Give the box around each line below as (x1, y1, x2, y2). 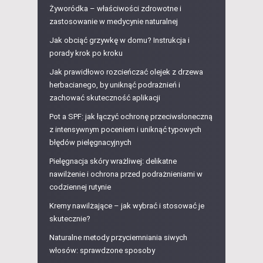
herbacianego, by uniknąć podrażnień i (49, 80, 180, 90)
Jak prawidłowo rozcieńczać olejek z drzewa (49, 68, 203, 77)
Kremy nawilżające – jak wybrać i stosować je (49, 201, 204, 211)
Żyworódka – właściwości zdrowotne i (49, 4, 181, 14)
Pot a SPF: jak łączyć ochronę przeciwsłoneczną (49, 112, 213, 122)
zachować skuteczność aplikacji (49, 93, 160, 103)
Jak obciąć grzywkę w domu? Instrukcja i (49, 36, 190, 45)
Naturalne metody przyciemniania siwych (49, 233, 187, 242)
